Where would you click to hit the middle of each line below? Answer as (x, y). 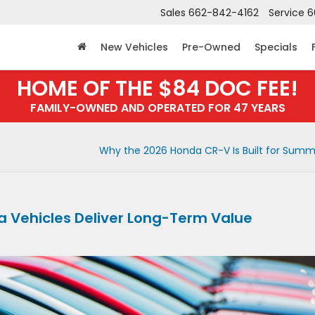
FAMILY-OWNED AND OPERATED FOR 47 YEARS (157, 108)
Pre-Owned (211, 47)
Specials (276, 47)
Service (287, 13)
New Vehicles (134, 47)
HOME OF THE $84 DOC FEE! (157, 89)
